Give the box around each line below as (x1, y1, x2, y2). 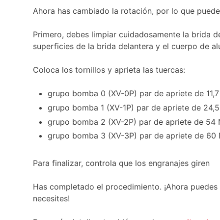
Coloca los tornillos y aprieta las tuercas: (33, 64, 186, 75)
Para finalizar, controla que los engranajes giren (33, 158, 210, 168)
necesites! (33, 193, 70, 204)
